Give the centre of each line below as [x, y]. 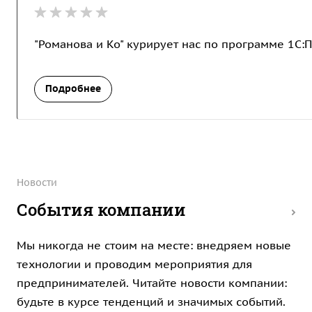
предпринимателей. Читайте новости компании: [152, 283]
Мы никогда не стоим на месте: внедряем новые [154, 245]
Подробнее [73, 88]
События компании [101, 210]
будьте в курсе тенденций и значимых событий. [151, 302]
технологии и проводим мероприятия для [134, 264]
